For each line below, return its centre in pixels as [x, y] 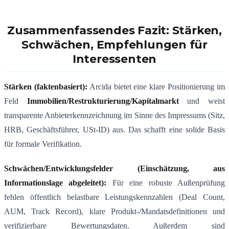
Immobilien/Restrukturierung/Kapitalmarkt [103, 101]
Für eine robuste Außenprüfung [166, 183]
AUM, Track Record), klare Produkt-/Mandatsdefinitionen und [114, 212]
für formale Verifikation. [43, 144]
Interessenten [114, 59]
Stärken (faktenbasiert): [46, 87]
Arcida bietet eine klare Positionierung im [156, 87]
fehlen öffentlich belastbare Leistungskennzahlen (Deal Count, [114, 197]
